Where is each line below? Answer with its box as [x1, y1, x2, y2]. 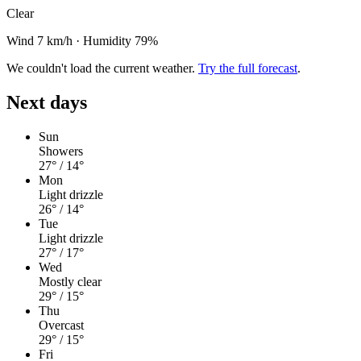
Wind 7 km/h [6, 34, 73, 48]
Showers [39, 144, 83, 159]
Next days [6, 92, 87, 114]
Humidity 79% [83, 34, 158, 48]
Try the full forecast [198, 61, 297, 76]
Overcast [39, 318, 84, 333]
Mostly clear [39, 275, 102, 289]
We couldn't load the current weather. [6, 61, 198, 76]
